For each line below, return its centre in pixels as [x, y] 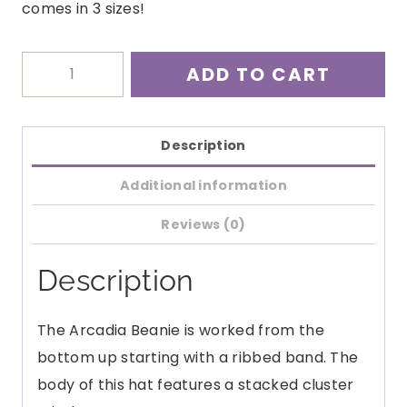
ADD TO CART [258, 74]
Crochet [52, 118]
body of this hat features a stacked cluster [196, 384]
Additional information [203, 186]
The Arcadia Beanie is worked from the [181, 330]
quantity [52, 173]
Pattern [50, 145]
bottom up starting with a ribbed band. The [198, 357]
